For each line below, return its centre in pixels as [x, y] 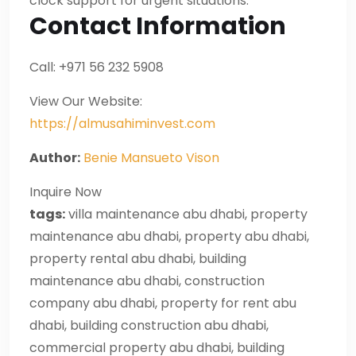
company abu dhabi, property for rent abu [163, 303]
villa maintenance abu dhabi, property [186, 214]
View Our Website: [86, 101]
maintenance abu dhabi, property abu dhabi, [169, 236]
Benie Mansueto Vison [151, 157]
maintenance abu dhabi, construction [147, 281]
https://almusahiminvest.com [122, 123]
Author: [55, 157]
